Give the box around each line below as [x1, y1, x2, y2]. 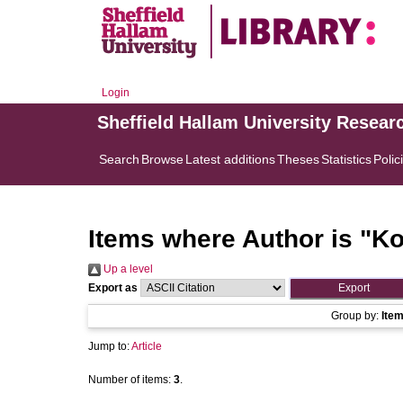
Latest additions [185, 152, 275, 166]
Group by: [331, 309, 381, 322]
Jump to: [88, 340, 131, 353]
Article [131, 340, 162, 353]
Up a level [101, 263, 153, 275]
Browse [141, 152, 184, 166]
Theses [277, 152, 319, 166]
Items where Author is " [88, 225, 372, 253]
